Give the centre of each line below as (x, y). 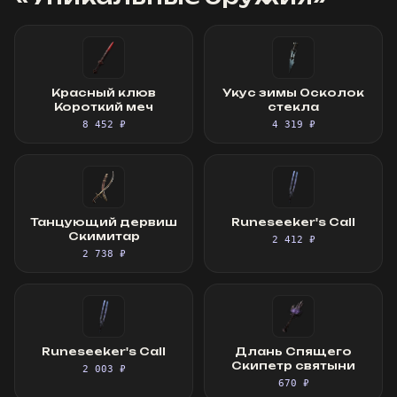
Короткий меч (104, 107)
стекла (293, 107)
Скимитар (104, 236)
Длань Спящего (293, 351)
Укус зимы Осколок (293, 93)
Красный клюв (104, 93)
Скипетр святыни (293, 366)
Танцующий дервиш (104, 222)
